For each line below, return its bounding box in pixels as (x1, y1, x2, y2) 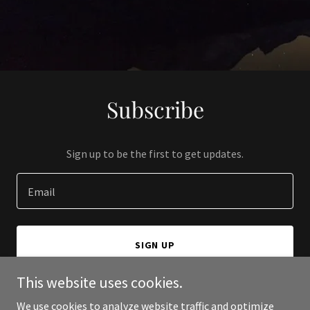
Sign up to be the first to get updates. (66, 147, 244, 161)
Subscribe (106, 94, 204, 124)
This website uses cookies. (17, 273, 183, 292)
